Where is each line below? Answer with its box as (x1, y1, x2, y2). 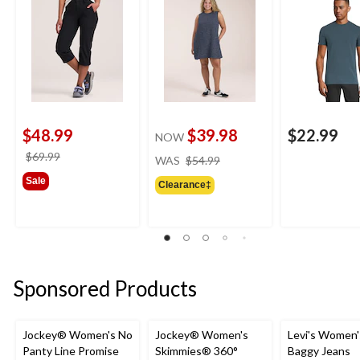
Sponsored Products (13, 275, 197, 301)
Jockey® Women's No (22, 328, 133, 342)
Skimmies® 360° (155, 344, 238, 358)
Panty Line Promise (22, 344, 119, 358)
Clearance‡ (158, 178, 211, 190)
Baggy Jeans (288, 344, 350, 358)
